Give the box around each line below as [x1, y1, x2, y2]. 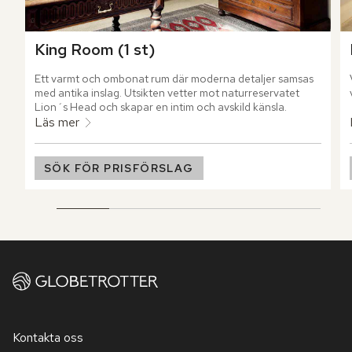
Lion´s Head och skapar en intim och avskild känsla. [35, 100, 287, 115]
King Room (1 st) [35, 39, 156, 60]
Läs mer [35, 114, 79, 131]
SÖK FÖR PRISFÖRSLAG [44, 161, 194, 176]
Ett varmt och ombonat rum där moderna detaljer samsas [35, 71, 313, 86]
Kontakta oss [13, 329, 83, 346]
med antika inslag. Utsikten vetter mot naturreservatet [35, 86, 299, 101]
